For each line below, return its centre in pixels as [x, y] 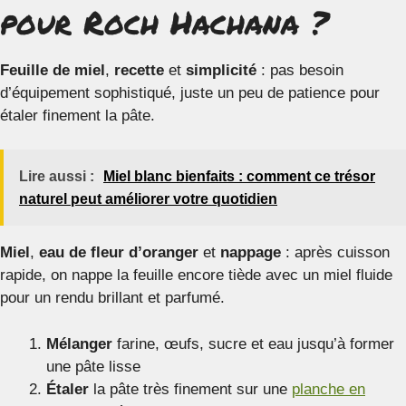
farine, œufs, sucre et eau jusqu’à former [253, 343]
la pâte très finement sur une [190, 389]
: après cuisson [335, 252]
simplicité [221, 70]
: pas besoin [300, 70]
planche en [329, 389]
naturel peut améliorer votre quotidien [148, 199]
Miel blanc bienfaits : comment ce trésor [239, 176]
